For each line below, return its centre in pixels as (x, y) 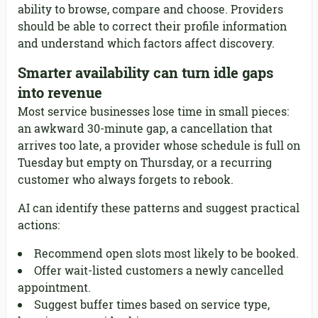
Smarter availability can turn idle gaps (146, 73)
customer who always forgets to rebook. (126, 180)
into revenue (60, 93)
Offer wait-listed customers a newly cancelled (159, 270)
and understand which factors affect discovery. (146, 43)
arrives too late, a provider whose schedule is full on (159, 146)
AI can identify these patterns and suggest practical (159, 208)
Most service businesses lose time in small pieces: (153, 111)
